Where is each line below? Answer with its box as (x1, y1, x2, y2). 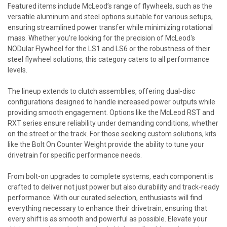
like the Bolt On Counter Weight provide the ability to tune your (8, 140, 204, 148)
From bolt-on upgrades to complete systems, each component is (8, 172, 213, 180)
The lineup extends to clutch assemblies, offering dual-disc (8, 87, 195, 95)
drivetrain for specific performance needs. (8, 151, 142, 159)
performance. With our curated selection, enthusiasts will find (8, 194, 202, 202)
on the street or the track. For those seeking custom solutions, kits (8, 130, 216, 138)
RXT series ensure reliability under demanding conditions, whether (8, 119, 218, 127)
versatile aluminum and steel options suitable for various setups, (8, 13, 213, 21)
